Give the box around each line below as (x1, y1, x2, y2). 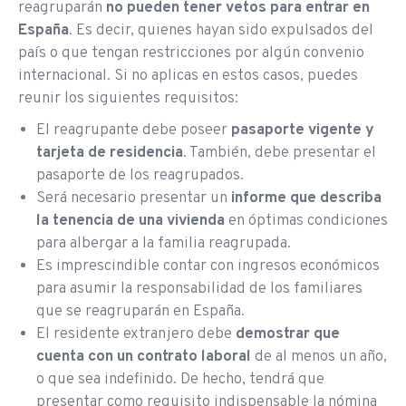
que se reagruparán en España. (36, 302, 245, 323)
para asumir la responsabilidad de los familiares (36, 279, 362, 300)
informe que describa (231, 188, 382, 209)
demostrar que (236, 324, 340, 345)
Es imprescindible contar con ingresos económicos (36, 256, 380, 277)
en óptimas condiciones (225, 211, 388, 232)
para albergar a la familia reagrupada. (36, 234, 291, 255)
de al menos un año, (251, 347, 387, 368)
